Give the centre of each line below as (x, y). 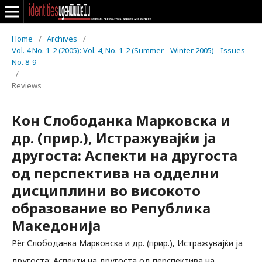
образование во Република (111, 208)
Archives (62, 39)
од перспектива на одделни (116, 173)
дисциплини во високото (106, 190)
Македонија (56, 225)
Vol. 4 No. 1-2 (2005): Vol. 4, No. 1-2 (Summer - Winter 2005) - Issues (128, 50)
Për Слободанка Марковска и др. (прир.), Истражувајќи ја (127, 243)
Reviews (27, 85)
